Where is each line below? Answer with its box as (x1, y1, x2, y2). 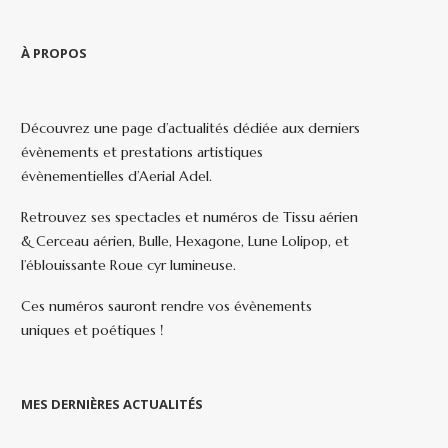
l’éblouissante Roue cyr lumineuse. (21, 256, 236, 275)
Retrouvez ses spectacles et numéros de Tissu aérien (21, 208, 358, 227)
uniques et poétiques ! (21, 321, 163, 340)
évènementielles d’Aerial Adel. (21, 167, 212, 186)
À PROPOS (21, 44, 87, 63)
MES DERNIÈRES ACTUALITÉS (21, 395, 203, 414)
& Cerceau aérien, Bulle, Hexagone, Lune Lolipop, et (21, 232, 349, 251)
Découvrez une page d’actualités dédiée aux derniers (21, 119, 360, 138)
